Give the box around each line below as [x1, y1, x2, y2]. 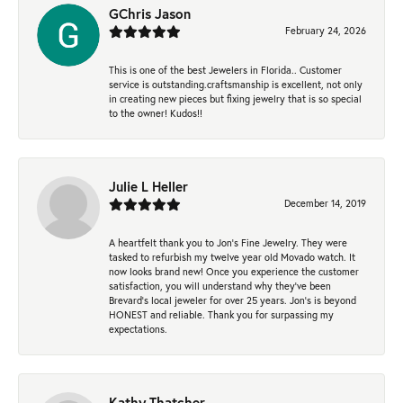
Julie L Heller [109, 177, 188, 196]
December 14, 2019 [284, 196, 366, 210]
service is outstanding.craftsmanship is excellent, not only [109, 77, 363, 92]
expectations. [109, 322, 167, 336]
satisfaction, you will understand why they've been [109, 279, 331, 293]
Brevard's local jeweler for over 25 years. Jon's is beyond [109, 293, 356, 308]
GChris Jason [109, 4, 191, 23]
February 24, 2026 [285, 23, 366, 38]
